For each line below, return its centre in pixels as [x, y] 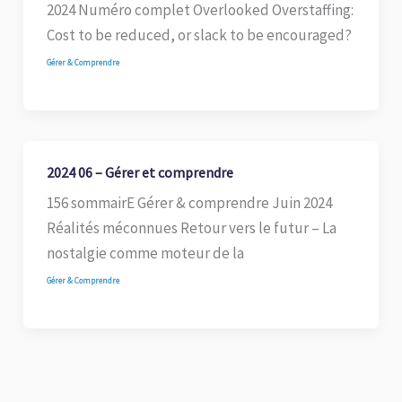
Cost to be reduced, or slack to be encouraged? [199, 35]
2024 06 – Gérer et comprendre [140, 173]
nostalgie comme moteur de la [145, 253]
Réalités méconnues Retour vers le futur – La [191, 228]
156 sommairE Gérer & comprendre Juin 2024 [189, 203]
